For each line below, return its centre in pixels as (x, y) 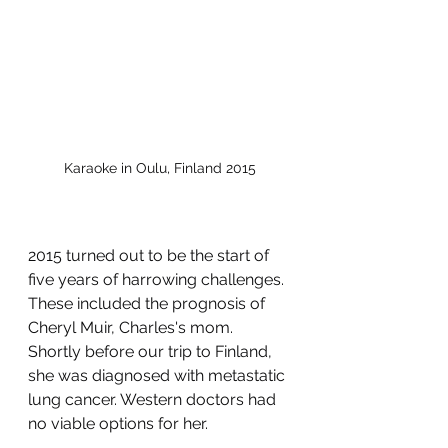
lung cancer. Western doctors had (154, 399)
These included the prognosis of (148, 303)
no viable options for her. (120, 423)
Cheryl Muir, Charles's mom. (132, 327)
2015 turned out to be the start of (150, 255)
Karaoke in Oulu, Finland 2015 (160, 167)
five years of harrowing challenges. (158, 279)
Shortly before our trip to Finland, (152, 351)
